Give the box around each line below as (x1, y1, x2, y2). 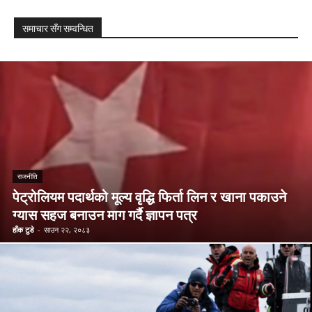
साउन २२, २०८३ (44, 224, 90, 235)
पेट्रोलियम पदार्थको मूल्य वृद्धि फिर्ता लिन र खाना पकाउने (13, 188, 286, 205)
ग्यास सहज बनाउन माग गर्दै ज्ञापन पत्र (13, 206, 197, 224)
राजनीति (17, 172, 38, 180)
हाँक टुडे (13, 224, 34, 235)
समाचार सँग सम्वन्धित (22, 22, 93, 34)
